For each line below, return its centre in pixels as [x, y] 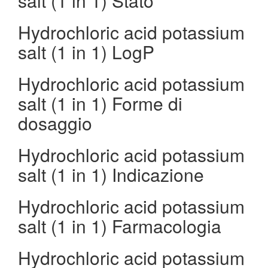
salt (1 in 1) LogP [86, 52]
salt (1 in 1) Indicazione [111, 174]
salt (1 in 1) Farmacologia [120, 226]
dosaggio [55, 123]
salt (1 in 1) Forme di [100, 103]
